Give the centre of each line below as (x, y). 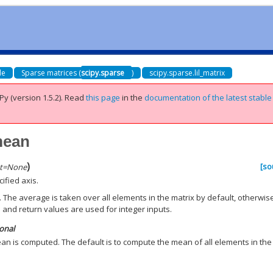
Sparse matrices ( (51, 73)
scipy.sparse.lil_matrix (187, 73)
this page (103, 97)
